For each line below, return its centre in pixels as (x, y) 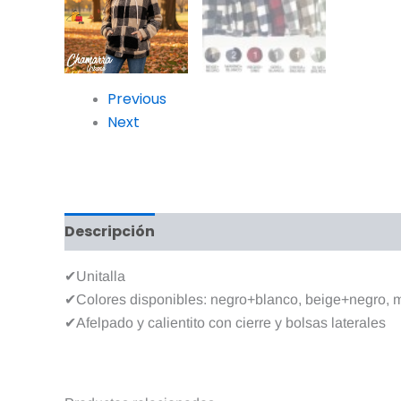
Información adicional (259, 231)
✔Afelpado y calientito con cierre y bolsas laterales (225, 323)
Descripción (110, 231)
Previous (137, 99)
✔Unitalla (95, 276)
